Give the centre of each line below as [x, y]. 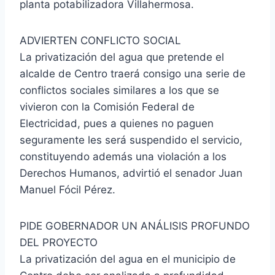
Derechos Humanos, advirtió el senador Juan [131, 173]
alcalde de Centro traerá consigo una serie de [133, 73]
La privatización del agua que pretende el [122, 57]
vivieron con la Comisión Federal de [107, 107]
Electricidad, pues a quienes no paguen [117, 123]
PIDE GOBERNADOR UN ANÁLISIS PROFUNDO [135, 226]
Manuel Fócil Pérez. [68, 189]
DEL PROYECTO [59, 242]
